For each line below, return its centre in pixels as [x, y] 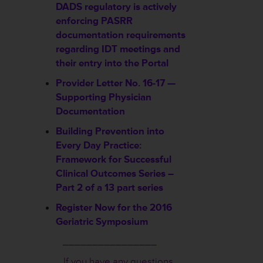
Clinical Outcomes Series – [115, 173]
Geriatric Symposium [102, 222]
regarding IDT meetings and [118, 49]
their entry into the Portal [112, 63]
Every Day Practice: [99, 145]
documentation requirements [121, 35]
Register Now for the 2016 [114, 208]
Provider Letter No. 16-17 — [116, 83]
